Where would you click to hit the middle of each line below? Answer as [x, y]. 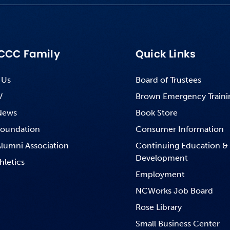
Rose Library [158, 207]
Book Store [156, 113]
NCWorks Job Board [174, 191]
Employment [160, 174]
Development [161, 158]
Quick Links [166, 54]
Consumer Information [179, 129]
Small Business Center [177, 224]
